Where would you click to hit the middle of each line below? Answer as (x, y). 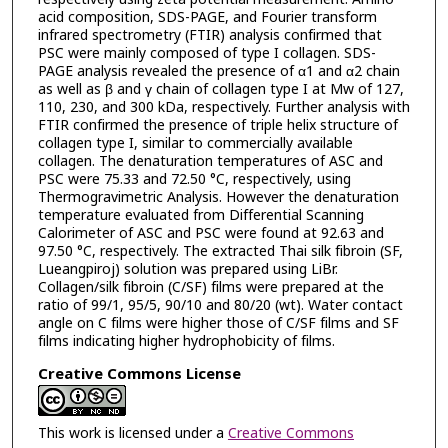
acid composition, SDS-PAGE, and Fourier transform (207, 18)
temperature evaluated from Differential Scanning (200, 216)
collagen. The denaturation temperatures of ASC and (210, 162)
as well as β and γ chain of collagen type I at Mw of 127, (220, 90)
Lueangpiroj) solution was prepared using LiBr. (187, 270)
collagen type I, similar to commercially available (195, 144)
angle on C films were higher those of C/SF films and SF (218, 324)
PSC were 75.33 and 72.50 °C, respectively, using (194, 180)
